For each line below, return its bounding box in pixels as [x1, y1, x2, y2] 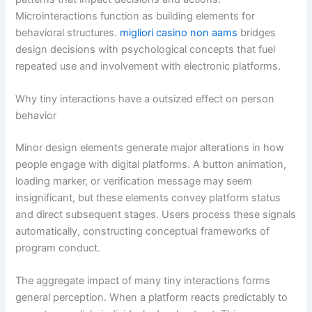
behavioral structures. [15, 26, 120, 39]
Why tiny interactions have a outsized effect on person [15, 92, 275, 105]
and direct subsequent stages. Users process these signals [15, 208, 297, 221]
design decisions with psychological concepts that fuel [15, 42, 276, 56]
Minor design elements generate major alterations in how [15, 141, 285, 154]
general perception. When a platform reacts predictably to [15, 291, 288, 304]
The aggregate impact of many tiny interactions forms [15, 274, 271, 288]
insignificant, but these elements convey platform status [15, 191, 281, 204]
